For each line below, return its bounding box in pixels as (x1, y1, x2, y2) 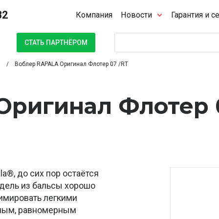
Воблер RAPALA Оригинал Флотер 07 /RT (15, 61, 128, 67)
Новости (121, 10, 153, 20)
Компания (76, 10, 113, 20)
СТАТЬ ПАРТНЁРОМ (24, 38, 88, 46)
